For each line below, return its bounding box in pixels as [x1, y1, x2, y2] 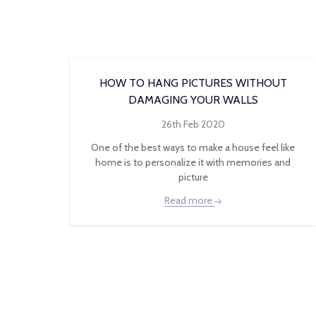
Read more [164, 194, 215, 207]
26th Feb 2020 [161, 118, 225, 130]
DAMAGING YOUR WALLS [128, 93, 258, 107]
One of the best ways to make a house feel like [91, 141, 296, 154]
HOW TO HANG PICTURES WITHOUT [99, 76, 287, 90]
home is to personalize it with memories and [95, 156, 291, 169]
